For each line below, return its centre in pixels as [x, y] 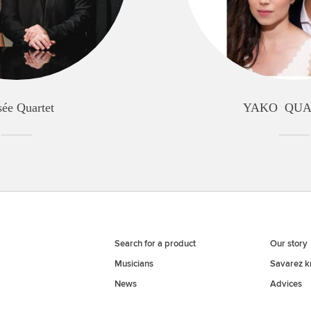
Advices [286, 284]
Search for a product [155, 243]
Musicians [134, 263]
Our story [288, 243]
